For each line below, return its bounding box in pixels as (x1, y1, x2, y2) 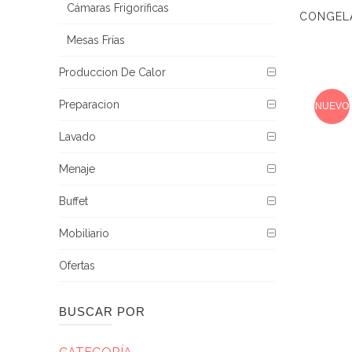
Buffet (58, 195, 88, 208)
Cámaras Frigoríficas (66, 2, 169, 15)
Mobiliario (58, 227, 109, 240)
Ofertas (58, 259, 95, 273)
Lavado (58, 130, 96, 144)
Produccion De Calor (58, 66, 166, 79)
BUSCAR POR (58, 305, 145, 319)
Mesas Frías (66, 34, 125, 47)
